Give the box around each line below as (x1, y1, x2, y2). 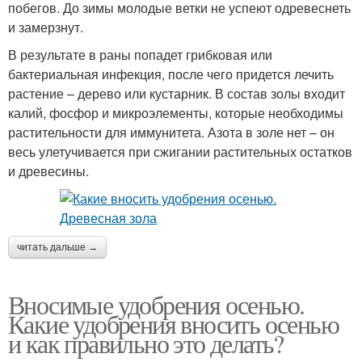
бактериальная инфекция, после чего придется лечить (8, 65, 334, 84)
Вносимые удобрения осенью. (8, 287, 305, 322)
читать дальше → (17, 242, 98, 254)
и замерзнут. (8, 18, 83, 37)
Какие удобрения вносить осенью (8, 306, 339, 342)
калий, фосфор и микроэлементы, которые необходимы (8, 103, 343, 123)
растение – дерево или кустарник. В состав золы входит (8, 84, 345, 103)
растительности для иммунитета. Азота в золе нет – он (8, 123, 335, 142)
